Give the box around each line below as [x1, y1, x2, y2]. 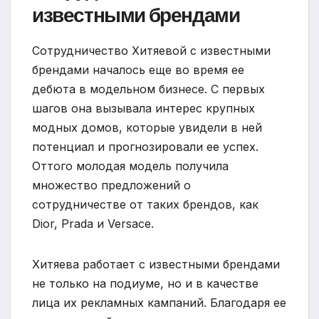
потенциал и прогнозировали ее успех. [32, 140, 258, 155]
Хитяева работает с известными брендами [32, 257, 280, 272]
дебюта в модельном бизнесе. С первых [32, 82, 265, 97]
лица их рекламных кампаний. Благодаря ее [32, 296, 286, 310]
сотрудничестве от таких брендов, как [32, 197, 258, 212]
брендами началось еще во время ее [32, 63, 244, 78]
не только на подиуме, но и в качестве [32, 276, 258, 291]
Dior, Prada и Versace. [32, 216, 154, 231]
